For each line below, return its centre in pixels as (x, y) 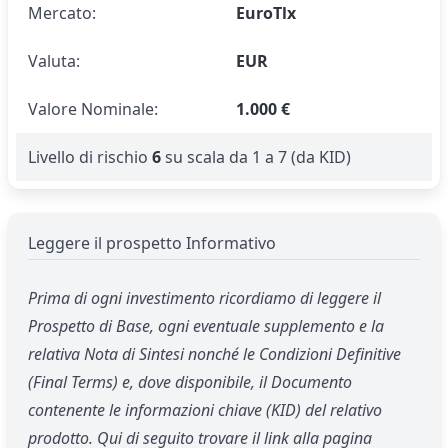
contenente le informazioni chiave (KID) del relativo (205, 410)
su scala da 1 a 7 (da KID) (256, 156)
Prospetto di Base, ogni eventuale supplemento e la (206, 326)
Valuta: (54, 60)
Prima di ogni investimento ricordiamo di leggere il (204, 298)
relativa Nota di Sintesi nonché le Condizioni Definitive (214, 354)
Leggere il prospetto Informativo (152, 242)
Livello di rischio (90, 156)
